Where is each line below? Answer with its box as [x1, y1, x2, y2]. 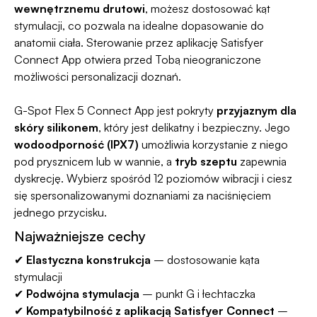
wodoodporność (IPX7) [14, 137, 139, 152]
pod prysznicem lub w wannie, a [14, 154, 175, 169]
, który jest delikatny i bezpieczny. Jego [98, 120, 290, 135]
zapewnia [237, 154, 287, 169]
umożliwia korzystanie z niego [139, 137, 288, 152]
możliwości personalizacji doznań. [14, 69, 181, 84]
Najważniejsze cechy [14, 227, 146, 246]
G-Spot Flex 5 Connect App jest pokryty [14, 103, 217, 118]
